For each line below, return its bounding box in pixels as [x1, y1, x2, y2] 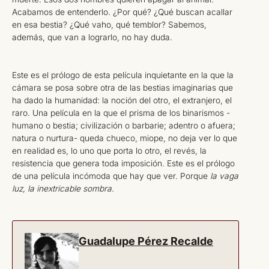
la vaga [210, 171, 238, 181]
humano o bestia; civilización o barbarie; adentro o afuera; [12, 120, 235, 130]
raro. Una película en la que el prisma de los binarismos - [12, 107, 230, 118]
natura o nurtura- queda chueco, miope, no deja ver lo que [12, 133, 237, 143]
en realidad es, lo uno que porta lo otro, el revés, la [12, 145, 207, 156]
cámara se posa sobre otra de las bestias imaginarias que [12, 82, 233, 92]
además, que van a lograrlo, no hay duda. [12, 32, 172, 42]
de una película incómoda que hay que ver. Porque [12, 171, 210, 181]
